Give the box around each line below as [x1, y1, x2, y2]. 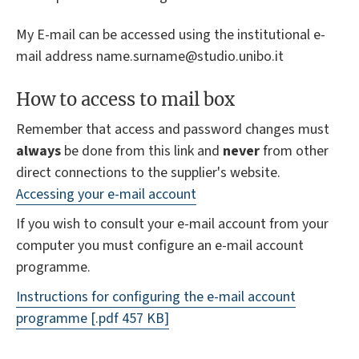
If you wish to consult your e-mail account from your [16, 213, 329, 234]
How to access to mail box [16, 88, 235, 111]
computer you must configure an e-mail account [16, 235, 304, 256]
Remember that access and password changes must [16, 119, 329, 139]
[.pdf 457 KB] [87, 308, 169, 329]
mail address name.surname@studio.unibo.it [16, 46, 284, 67]
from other [260, 140, 329, 161]
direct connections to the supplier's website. [16, 162, 280, 183]
